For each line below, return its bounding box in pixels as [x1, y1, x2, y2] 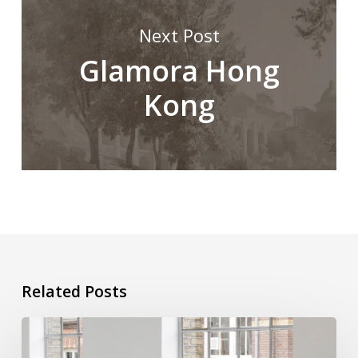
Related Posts [21, 280, 127, 302]
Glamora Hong [78, 51, 280, 91]
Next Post [138, 23, 220, 48]
